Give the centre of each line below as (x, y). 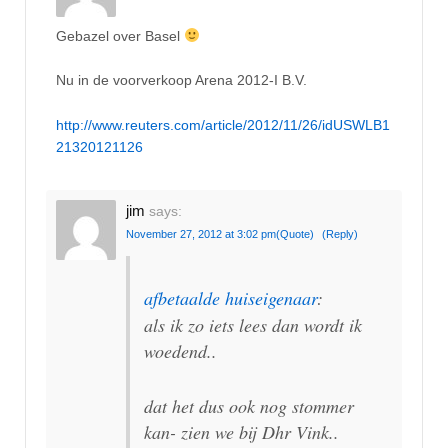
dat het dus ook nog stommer (249, 405)
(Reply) (340, 233)
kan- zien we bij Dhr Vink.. (241, 431)
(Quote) (295, 233)
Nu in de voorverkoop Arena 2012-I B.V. (181, 80)
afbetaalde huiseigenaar (230, 297)
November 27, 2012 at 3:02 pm (201, 233)
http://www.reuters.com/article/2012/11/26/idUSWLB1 (223, 124)
